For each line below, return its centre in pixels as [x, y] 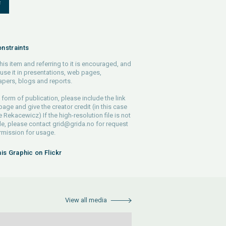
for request [111, 124]
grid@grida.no [73, 124]
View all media [86, 200]
